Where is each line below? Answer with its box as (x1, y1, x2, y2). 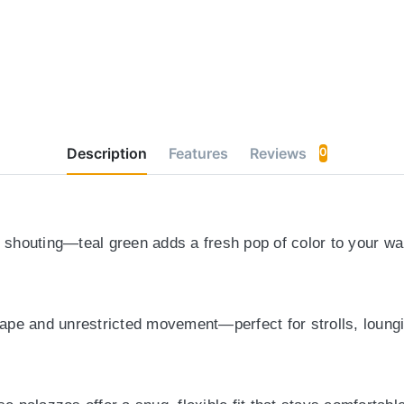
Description (66, 143, 147, 162)
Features (168, 143, 228, 162)
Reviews (249, 143, 310, 162)
